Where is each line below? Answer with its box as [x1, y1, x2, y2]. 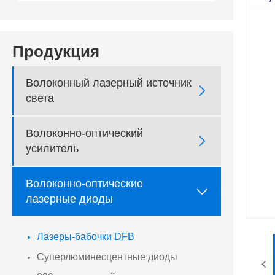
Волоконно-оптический [26, 127, 143, 140]
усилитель [26, 142, 79, 155]
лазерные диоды [26, 193, 113, 206]
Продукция [12, 42, 99, 61]
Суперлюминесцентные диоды [37, 252, 177, 263]
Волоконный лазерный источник [26, 77, 192, 90]
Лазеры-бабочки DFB [37, 231, 134, 242]
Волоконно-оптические [26, 177, 143, 190]
